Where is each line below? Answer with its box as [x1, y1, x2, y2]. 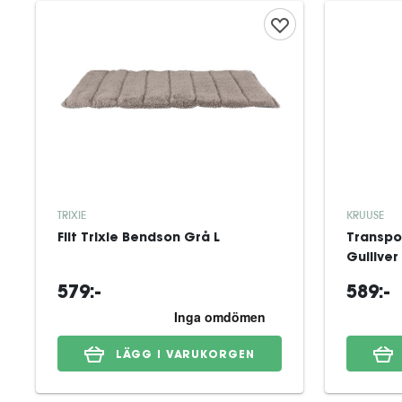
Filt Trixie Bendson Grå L [57, 232, 220, 245]
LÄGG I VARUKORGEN [116, 349, 255, 361]
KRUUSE [346, 208, 384, 222]
